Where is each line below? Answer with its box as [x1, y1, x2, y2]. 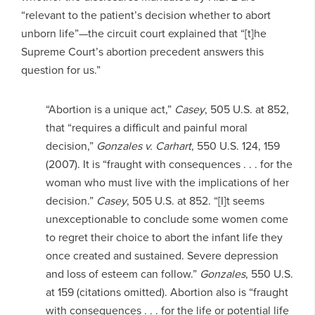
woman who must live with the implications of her [45, 174, 289, 191]
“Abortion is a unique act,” [45, 101, 174, 117]
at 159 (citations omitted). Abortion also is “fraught [45, 283, 288, 300]
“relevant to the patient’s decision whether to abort [21, 6, 271, 23]
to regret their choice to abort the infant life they [45, 229, 283, 245]
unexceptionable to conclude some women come [45, 210, 288, 227]
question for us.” [21, 61, 101, 78]
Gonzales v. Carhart [96, 137, 191, 154]
